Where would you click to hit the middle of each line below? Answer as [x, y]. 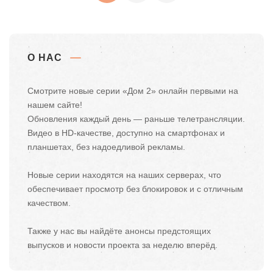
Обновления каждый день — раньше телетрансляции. [136, 119]
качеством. [49, 203]
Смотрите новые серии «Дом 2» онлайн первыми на [133, 90]
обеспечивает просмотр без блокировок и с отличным [135, 189]
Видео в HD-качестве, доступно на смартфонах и [126, 133]
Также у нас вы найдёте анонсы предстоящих [119, 231]
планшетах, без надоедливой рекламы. [106, 147]
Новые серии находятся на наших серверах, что [124, 175]
